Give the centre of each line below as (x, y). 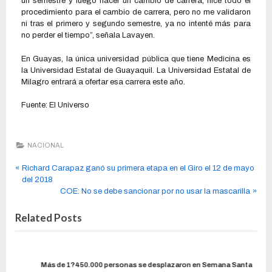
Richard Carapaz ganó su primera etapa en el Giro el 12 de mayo (138, 168)
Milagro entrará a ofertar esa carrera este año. (103, 82)
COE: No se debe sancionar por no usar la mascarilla (155, 192)
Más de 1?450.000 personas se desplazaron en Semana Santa (145, 265)
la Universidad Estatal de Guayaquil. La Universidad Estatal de (136, 70)
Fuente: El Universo (55, 105)
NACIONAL (45, 145)
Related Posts (49, 218)
